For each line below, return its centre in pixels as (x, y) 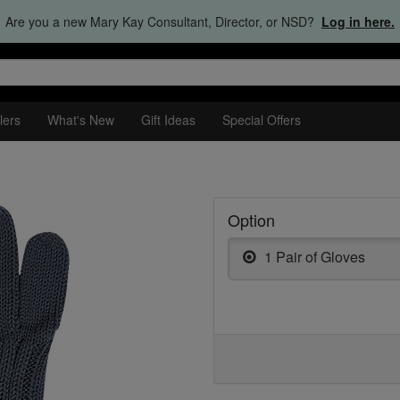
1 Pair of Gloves (315, 257)
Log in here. (358, 21)
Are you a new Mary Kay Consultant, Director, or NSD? (160, 21)
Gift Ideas (168, 120)
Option (251, 220)
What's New (81, 120)
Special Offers (262, 120)
